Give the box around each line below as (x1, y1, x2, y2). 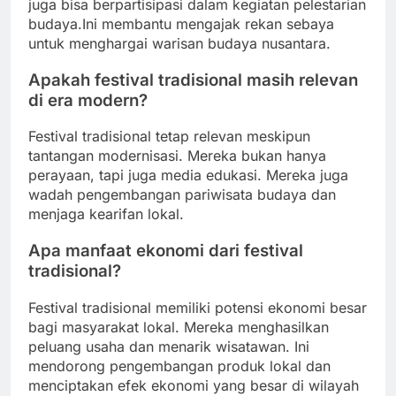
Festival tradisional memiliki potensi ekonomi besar (28, 298, 367, 316)
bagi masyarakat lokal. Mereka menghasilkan (28, 317, 329, 336)
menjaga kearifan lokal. (28, 205, 184, 224)
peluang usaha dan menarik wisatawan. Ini (28, 337, 309, 355)
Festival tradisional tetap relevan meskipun (28, 127, 310, 146)
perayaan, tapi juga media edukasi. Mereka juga (28, 166, 348, 185)
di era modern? (28, 89, 148, 110)
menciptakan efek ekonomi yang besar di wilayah (28, 376, 359, 394)
